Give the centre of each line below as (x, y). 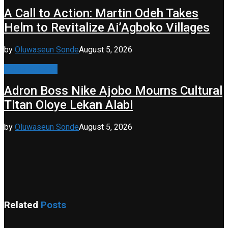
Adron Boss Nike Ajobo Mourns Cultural (113, 91)
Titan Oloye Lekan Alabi (68, 105)
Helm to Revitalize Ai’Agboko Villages (107, 27)
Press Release (31, 69)
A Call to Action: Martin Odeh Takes (101, 13)
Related (21, 205)
